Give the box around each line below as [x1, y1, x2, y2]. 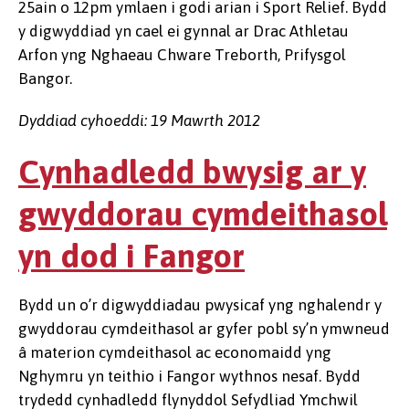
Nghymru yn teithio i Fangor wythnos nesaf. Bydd [18, 367, 361, 385]
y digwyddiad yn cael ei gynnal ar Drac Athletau [18, 22, 349, 40]
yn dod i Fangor [18, 236, 245, 275]
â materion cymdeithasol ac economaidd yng [18, 343, 331, 362]
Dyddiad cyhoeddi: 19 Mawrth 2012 [18, 111, 260, 130]
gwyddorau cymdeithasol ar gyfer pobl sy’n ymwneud [18, 320, 390, 338]
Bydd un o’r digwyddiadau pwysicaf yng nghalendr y [18, 296, 382, 314]
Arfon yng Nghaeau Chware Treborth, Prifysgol [18, 46, 346, 64]
